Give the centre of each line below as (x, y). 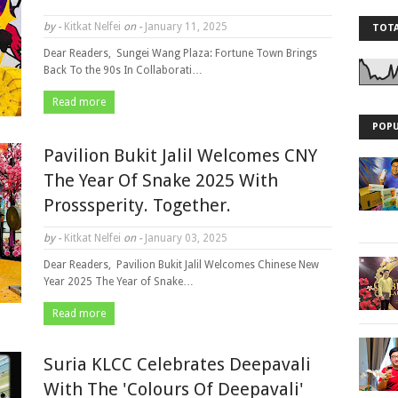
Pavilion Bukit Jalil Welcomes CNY (180, 155)
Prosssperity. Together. (137, 205)
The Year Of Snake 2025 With (161, 180)
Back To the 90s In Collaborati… (123, 70)
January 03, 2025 (185, 238)
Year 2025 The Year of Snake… (119, 282)
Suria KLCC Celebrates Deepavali (177, 364)
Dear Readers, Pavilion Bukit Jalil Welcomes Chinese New (181, 265)
